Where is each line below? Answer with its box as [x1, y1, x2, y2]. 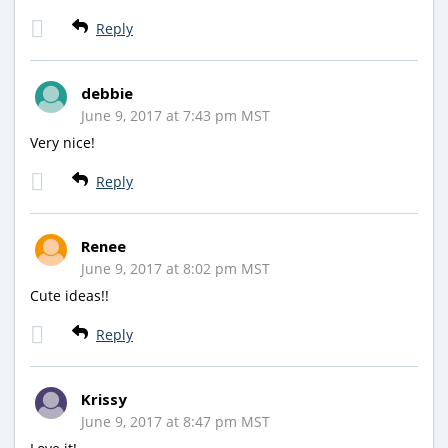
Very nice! [30, 132, 95, 152]
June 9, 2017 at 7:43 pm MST [81, 105, 270, 125]
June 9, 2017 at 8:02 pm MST [81, 258, 270, 278]
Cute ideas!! [30, 285, 109, 305]
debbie [81, 82, 133, 103]
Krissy [81, 388, 127, 409]
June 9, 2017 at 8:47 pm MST [81, 411, 270, 431]
